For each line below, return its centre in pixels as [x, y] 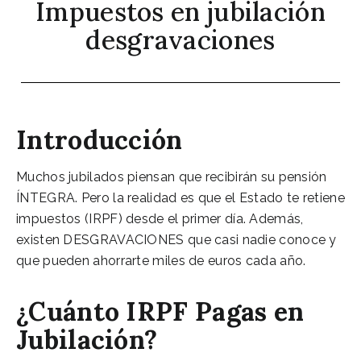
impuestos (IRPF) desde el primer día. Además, [160, 218]
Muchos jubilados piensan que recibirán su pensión [172, 176]
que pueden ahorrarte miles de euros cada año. [161, 260]
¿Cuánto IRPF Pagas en [160, 311]
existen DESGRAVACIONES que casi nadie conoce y [176, 239]
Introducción [100, 139]
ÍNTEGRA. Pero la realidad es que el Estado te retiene [180, 197]
